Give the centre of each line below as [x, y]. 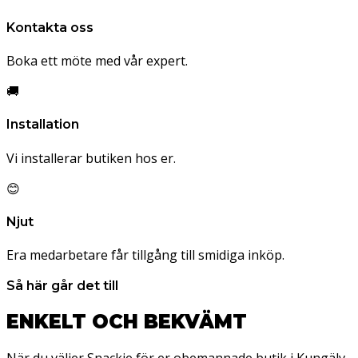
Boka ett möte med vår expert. [97, 61]
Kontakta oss [50, 27]
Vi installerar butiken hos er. [91, 158]
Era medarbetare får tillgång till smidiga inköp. [145, 255]
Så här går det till [62, 286]
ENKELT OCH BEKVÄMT [127, 322]
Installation [43, 125]
